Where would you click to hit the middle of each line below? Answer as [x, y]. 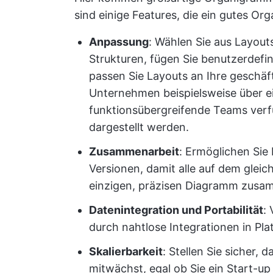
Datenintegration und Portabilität [176, 210]
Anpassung [119, 41]
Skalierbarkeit [126, 251]
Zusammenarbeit [134, 151]
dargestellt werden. [139, 127]
